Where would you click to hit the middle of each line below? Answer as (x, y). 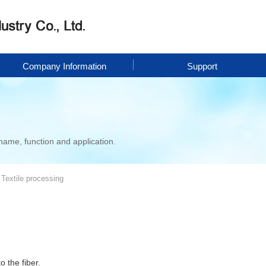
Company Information (64, 66)
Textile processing (32, 178)
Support (202, 66)
